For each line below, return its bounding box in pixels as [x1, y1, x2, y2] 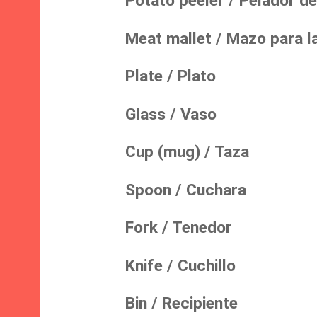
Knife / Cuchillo [96, 255, 236, 275]
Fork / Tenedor [96, 218, 232, 238]
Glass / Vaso [96, 104, 217, 124]
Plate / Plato [96, 67, 216, 86]
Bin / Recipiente [96, 294, 238, 313]
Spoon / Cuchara [96, 180, 246, 200]
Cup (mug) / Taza [96, 142, 249, 162]
